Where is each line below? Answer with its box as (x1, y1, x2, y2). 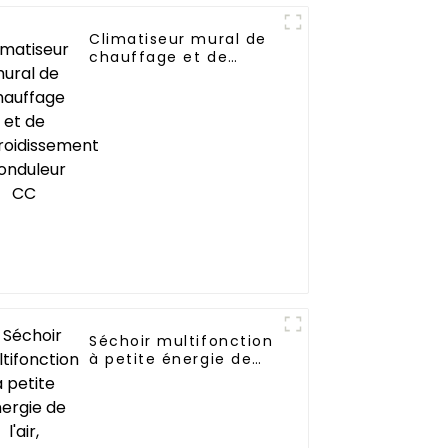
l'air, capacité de (89, 367, 232, 388)
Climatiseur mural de (89, 29, 267, 50)
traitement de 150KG (89, 385, 262, 406)
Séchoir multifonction (89, 331, 274, 352)
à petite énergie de (89, 349, 253, 370)
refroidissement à (89, 65, 240, 86)
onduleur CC (89, 83, 194, 104)
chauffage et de (89, 47, 229, 68)
